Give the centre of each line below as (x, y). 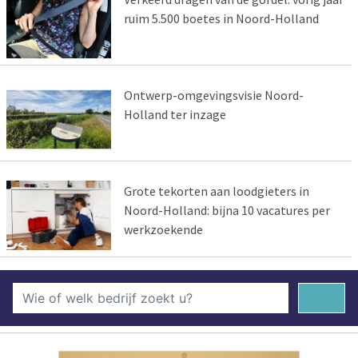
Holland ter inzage (175, 115)
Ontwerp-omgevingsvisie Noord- (213, 95)
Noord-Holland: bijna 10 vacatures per (227, 210)
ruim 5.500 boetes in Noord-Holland (221, 19)
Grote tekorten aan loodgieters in (216, 191)
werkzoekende (163, 229)
